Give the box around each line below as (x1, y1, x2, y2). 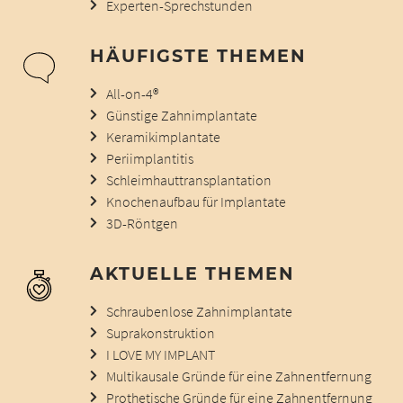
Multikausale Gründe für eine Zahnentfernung (105, 366, 372, 385)
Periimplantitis (105, 148, 193, 167)
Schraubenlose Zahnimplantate (105, 301, 292, 320)
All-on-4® (105, 84, 158, 103)
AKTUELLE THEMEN (89, 262, 295, 284)
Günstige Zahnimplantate (105, 105, 257, 124)
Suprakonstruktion (105, 323, 215, 342)
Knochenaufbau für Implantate (105, 192, 286, 210)
